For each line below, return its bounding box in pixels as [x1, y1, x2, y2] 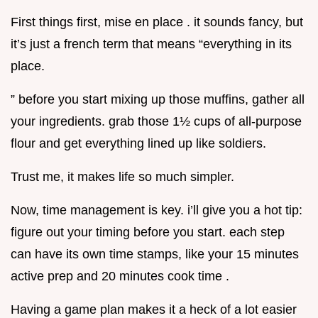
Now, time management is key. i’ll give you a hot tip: [11, 203, 302, 218]
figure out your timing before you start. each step [11, 225, 285, 240]
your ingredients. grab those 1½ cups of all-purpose [11, 114, 302, 129]
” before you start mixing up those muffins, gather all [11, 92, 305, 107]
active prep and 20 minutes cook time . [11, 269, 229, 284]
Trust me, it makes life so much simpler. [11, 170, 234, 185]
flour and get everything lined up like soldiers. [11, 136, 266, 151]
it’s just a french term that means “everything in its [11, 37, 292, 52]
